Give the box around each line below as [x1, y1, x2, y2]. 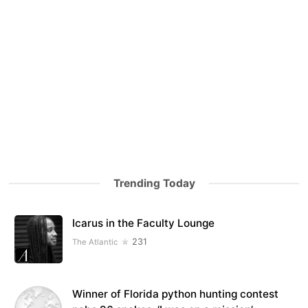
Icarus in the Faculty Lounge [72, 216, 215, 230]
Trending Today [113, 176, 195, 190]
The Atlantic [72, 236, 118, 247]
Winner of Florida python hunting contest [72, 287, 279, 300]
